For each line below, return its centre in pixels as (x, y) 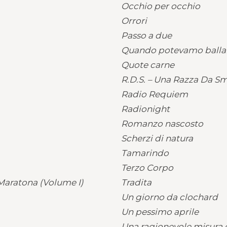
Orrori (134, 21)
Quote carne (148, 65)
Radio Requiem (155, 94)
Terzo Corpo (147, 168)
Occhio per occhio (161, 6)
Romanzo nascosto (162, 124)
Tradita (136, 182)
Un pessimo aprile (160, 212)
